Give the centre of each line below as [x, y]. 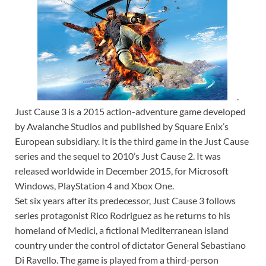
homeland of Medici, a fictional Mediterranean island [122, 230]
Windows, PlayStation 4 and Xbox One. [94, 186]
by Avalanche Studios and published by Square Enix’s [122, 126]
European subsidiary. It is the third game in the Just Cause [132, 141]
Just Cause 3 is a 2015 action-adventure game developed [130, 112]
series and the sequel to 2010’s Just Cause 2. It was [118, 156]
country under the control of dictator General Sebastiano [130, 245]
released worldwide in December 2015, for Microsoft [122, 171]
